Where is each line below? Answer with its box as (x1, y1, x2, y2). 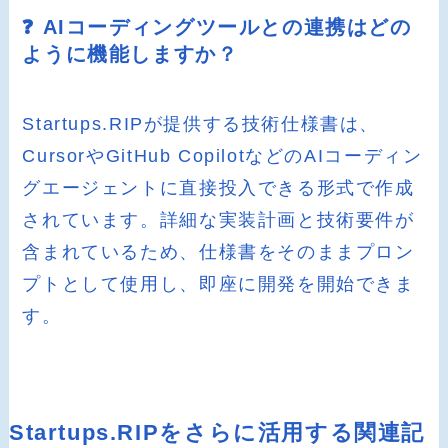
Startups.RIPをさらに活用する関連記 (8, 420, 426, 445)
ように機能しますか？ (22, 43, 239, 66)
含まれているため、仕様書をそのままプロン (22, 241, 415, 262)
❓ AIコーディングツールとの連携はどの (22, 16, 412, 39)
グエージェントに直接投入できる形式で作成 (22, 177, 415, 198)
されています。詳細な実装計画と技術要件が (22, 209, 415, 230)
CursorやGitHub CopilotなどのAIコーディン (22, 145, 423, 166)
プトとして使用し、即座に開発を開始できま (22, 273, 415, 294)
